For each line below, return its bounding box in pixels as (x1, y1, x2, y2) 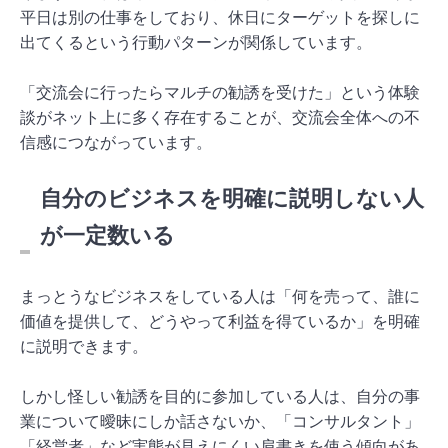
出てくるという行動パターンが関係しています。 (20, 33, 372, 51)
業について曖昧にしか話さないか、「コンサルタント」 (20, 412, 420, 430)
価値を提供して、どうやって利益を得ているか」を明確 (20, 312, 420, 330)
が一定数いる (40, 222, 175, 248)
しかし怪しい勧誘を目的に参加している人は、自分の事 (20, 387, 420, 405)
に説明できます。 (20, 337, 148, 355)
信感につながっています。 (20, 133, 212, 151)
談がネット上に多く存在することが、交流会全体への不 (20, 108, 420, 126)
